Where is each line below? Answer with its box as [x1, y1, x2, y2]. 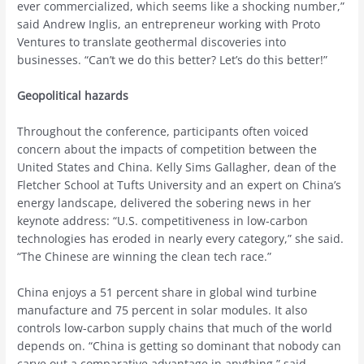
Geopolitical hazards [17, 88, 129, 104]
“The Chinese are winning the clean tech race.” [17, 249, 272, 265]
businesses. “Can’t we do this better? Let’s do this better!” [17, 52, 328, 68]
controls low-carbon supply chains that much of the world [17, 320, 333, 336]
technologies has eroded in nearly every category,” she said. [17, 231, 344, 247]
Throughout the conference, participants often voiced [17, 123, 310, 140]
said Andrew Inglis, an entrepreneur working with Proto [17, 16, 321, 32]
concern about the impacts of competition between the [17, 141, 318, 158]
